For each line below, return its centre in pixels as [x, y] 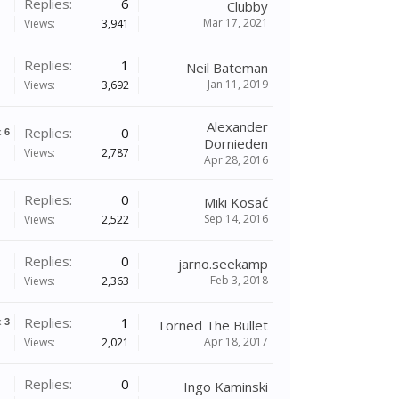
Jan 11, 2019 [238, 84]
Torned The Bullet [212, 325]
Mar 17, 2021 [236, 23]
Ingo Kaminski [226, 387]
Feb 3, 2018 [239, 280]
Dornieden [236, 143]
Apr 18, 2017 [236, 342]
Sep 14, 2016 [236, 219]
